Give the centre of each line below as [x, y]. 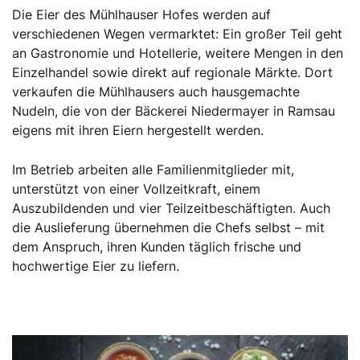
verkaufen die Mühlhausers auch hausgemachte [156, 91]
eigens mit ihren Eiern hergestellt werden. [138, 130]
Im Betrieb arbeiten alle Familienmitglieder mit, [153, 169]
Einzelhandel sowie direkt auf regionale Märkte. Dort [172, 72]
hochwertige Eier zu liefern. [96, 266]
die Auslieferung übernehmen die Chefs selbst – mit [168, 227]
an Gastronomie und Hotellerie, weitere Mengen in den [178, 53]
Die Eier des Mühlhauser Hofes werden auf [141, 14]
